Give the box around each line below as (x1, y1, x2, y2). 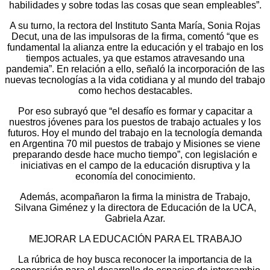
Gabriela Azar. (105, 213, 165, 224)
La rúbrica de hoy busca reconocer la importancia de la (18, 254, 252, 265)
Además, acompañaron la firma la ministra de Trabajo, (20, 191, 250, 202)
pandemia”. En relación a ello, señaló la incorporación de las (5, 63, 265, 74)
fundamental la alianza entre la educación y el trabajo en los (7, 42, 263, 52)
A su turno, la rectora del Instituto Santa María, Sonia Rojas (10, 20, 260, 31)
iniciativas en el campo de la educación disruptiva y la (20, 160, 250, 171)
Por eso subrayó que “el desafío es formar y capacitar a (17, 105, 253, 116)
